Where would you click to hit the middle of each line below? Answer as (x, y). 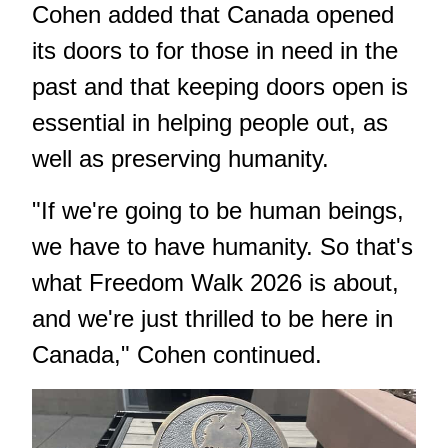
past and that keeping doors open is (220, 87)
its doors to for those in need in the (215, 51)
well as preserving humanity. (180, 159)
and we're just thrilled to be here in (212, 319)
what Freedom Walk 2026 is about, (215, 283)
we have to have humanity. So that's (222, 247)
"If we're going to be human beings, (218, 211)
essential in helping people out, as (210, 123)
